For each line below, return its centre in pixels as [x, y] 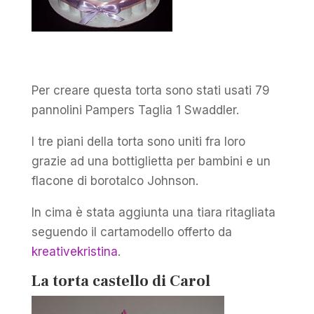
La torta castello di [100, 281]
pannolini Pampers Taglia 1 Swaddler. [135, 110]
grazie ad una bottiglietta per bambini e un [151, 161]
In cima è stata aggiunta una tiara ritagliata [153, 212]
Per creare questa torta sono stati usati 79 [150, 90]
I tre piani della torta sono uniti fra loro [138, 141]
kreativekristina [74, 251]
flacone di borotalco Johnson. [115, 180]
